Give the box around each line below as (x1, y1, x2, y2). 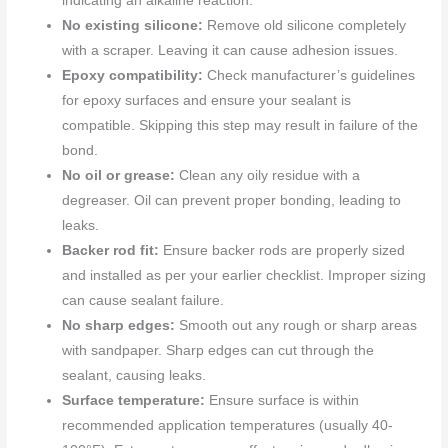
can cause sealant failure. (62, 292, 225, 308)
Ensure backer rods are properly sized (159, 242, 406, 258)
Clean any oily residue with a (175, 167, 361, 183)
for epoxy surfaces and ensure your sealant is (62, 92, 352, 108)
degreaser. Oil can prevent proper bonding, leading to (62, 192, 402, 208)
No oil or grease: (62, 167, 176, 183)
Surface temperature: (62, 392, 206, 408)
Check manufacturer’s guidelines (203, 67, 416, 83)
